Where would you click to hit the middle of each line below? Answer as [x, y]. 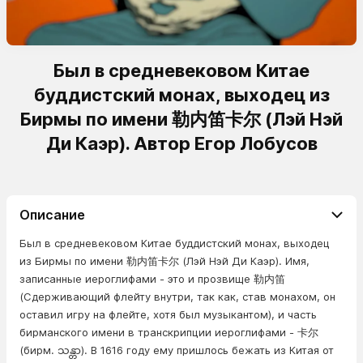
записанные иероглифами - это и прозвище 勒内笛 [152, 279]
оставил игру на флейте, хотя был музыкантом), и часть [168, 314]
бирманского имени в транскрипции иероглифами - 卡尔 [169, 332]
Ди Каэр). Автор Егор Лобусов [181, 143]
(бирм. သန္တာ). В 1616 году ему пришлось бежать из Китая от [177, 350]
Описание [52, 215]
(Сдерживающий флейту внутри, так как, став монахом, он [177, 297]
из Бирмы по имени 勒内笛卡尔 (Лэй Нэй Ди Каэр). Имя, [164, 261]
